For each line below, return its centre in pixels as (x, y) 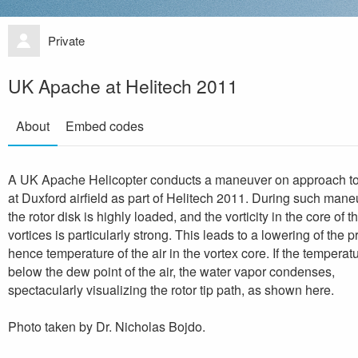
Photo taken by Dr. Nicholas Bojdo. (107, 326)
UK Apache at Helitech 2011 (123, 85)
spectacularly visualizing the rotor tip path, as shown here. (171, 289)
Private (66, 40)
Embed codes (105, 125)
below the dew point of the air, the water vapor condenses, (171, 271)
